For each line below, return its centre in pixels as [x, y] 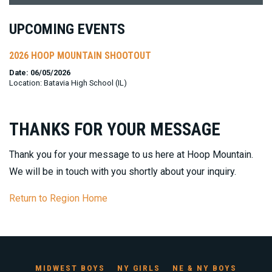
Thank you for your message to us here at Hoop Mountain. [131, 155]
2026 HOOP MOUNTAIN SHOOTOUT [80, 56]
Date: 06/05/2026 [40, 73]
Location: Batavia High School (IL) [68, 83]
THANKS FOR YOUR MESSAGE [115, 130]
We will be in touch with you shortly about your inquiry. [123, 172]
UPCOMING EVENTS [67, 29]
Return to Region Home [58, 199]
